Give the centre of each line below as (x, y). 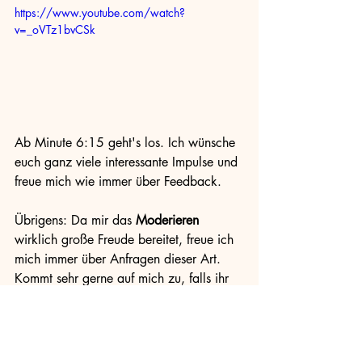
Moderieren (167, 220)
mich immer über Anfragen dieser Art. (120, 259)
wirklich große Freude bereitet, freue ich (126, 239)
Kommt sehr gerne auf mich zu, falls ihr (124, 278)
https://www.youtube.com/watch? (100, 13)
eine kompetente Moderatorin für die (117, 317)
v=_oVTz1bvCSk (55, 29)
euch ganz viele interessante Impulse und (128, 162)
